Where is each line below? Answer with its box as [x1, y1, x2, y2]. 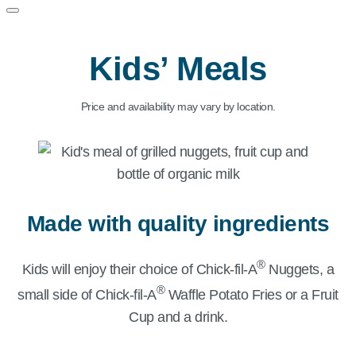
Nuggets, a [265, 261, 335, 278]
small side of [17, 287, 96, 304]
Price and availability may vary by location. [80, 100, 276, 113]
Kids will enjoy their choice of [21, 261, 196, 278]
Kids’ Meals [89, 50, 267, 87]
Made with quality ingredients [26, 211, 330, 236]
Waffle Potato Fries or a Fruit [164, 287, 339, 304]
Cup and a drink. [129, 309, 227, 326]
